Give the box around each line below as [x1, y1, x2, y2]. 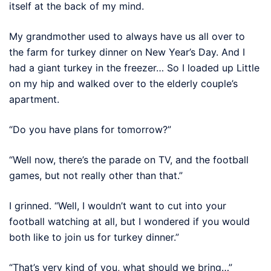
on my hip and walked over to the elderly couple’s [9, 77, 238, 90]
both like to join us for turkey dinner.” [9, 230, 179, 243]
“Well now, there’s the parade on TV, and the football [9, 153, 249, 166]
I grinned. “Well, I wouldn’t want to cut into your [9, 199, 226, 212]
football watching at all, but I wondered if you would [9, 215, 250, 227]
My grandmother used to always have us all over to [9, 30, 245, 42]
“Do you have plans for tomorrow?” [9, 123, 171, 135]
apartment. [9, 93, 59, 105]
